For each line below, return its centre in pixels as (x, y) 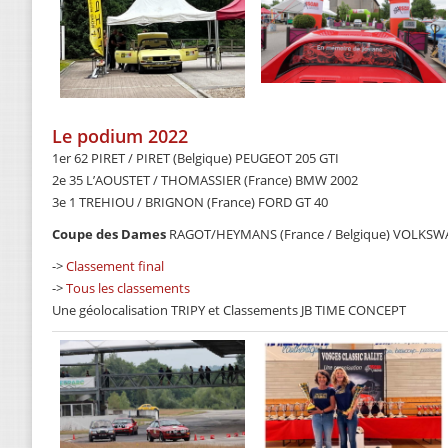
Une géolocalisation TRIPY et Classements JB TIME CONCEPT (229, 310)
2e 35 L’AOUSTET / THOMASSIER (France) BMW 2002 (205, 180)
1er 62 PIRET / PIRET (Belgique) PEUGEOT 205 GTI (195, 158)
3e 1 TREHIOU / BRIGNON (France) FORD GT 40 (190, 202)
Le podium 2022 (120, 136)
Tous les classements (128, 288)
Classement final (115, 266)
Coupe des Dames (109, 234)
